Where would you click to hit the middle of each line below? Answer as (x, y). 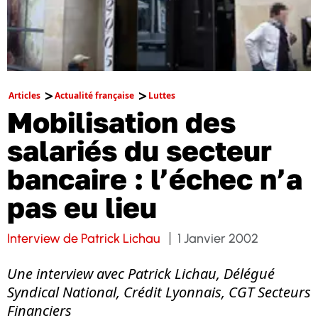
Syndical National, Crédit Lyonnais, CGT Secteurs (159, 292)
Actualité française (94, 95)
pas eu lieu (82, 207)
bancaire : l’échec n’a (155, 179)
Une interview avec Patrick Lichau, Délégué (141, 274)
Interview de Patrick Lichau (83, 238)
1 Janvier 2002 (218, 238)
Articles (24, 95)
